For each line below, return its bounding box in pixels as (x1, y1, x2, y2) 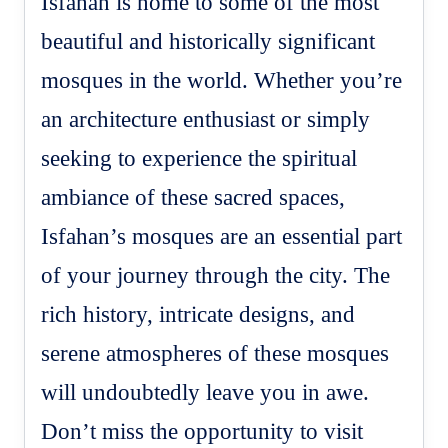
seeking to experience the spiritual (41, 145, 358, 171)
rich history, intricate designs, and (41, 301, 356, 327)
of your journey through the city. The (41, 262, 391, 288)
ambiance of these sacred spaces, (41, 184, 346, 210)
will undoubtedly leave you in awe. (41, 379, 370, 405)
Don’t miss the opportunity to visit (41, 418, 364, 444)
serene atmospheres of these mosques (41, 340, 390, 366)
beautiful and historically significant (41, 28, 376, 54)
